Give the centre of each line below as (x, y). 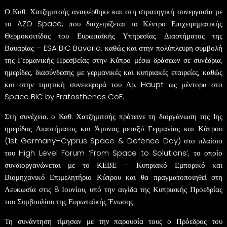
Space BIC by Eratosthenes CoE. (64, 96)
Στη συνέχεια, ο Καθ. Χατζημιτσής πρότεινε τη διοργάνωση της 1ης (113, 116)
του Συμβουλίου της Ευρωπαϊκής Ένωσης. (69, 201)
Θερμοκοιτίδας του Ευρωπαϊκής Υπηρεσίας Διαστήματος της (113, 35)
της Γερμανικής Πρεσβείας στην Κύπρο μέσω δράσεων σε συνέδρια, (113, 60)
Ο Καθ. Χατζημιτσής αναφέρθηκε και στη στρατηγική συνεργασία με (113, 11)
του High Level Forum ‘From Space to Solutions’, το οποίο (113, 153)
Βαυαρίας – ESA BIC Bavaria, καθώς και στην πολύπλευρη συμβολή (113, 48)
